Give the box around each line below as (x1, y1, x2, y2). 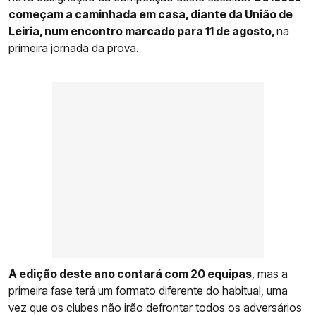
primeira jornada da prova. (8, 40, 139, 55)
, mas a (252, 266, 288, 281)
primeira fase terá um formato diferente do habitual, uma (8, 283, 288, 298)
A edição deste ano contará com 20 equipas (8, 266, 252, 281)
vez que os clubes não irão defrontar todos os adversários (8, 300, 302, 315)
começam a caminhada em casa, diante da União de (8, 6, 293, 21)
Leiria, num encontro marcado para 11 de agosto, (8, 23, 276, 38)
